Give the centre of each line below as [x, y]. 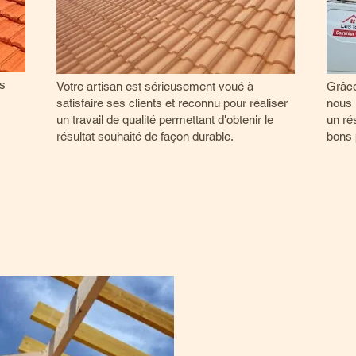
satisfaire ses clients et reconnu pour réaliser [172, 103]
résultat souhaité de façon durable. [145, 136]
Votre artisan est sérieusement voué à [155, 86]
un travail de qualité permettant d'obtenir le [165, 120]
